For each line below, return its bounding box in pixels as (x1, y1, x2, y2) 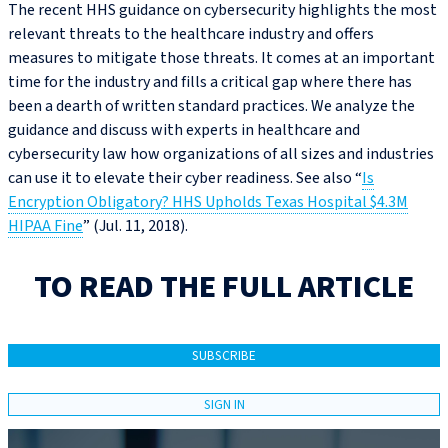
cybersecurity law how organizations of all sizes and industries (8, 143, 434, 166)
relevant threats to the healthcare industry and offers (8, 23, 374, 46)
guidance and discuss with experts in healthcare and (8, 119, 360, 142)
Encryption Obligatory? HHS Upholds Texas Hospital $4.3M (8, 191, 408, 214)
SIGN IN (203, 394, 245, 414)
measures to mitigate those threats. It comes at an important (8, 47, 435, 70)
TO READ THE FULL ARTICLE (34, 264, 414, 311)
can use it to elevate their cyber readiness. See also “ (8, 167, 362, 190)
